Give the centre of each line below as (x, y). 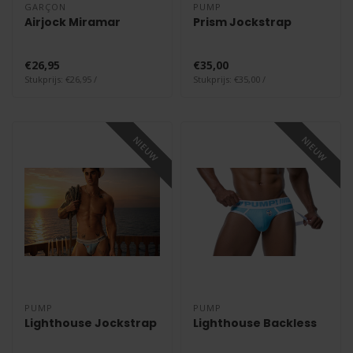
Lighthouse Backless (255, 323)
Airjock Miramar (72, 22)
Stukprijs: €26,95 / (61, 79)
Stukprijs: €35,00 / (229, 79)
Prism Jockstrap (242, 22)
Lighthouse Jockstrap (91, 323)
